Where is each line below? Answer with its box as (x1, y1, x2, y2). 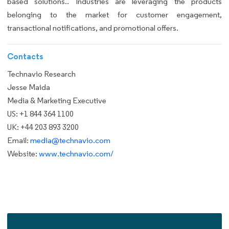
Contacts (7, 51, 43, 62)
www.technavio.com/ (39, 149, 113, 159)
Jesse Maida (7, 82, 50, 93)
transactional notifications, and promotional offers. (7, 22, 178, 33)
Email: (7, 135, 30, 146)
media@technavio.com (30, 135, 110, 146)
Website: (7, 149, 39, 159)
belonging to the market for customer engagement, (7, 9, 222, 19)
